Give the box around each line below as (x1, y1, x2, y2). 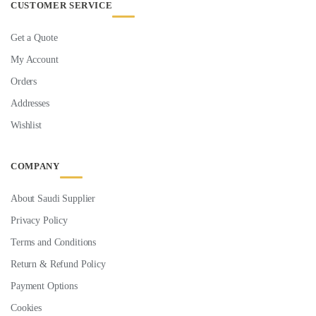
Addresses (11, 97, 49, 109)
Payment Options (11, 280, 78, 291)
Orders (11, 75, 37, 87)
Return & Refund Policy (11, 258, 106, 269)
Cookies (11, 302, 42, 313)
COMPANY (11, 160, 60, 171)
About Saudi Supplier (11, 193, 96, 204)
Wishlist (11, 119, 42, 130)
